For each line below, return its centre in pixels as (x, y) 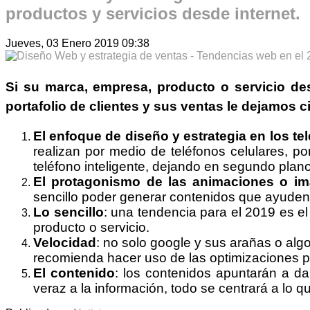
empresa (121, 86)
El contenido (74, 273)
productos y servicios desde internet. (153, 13)
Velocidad (65, 242)
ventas (202, 106)
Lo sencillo (69, 212)
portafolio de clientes (72, 106)
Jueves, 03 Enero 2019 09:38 (77, 43)
